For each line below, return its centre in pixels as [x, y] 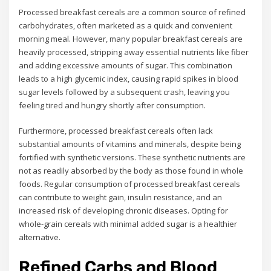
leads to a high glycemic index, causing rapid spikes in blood [129, 79]
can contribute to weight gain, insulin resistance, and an [121, 198]
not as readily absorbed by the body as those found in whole [131, 171]
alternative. [40, 237]
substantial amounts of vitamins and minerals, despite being [130, 144]
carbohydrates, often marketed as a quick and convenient [126, 26]
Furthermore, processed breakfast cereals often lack [116, 131]
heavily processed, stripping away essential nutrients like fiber [134, 52]
